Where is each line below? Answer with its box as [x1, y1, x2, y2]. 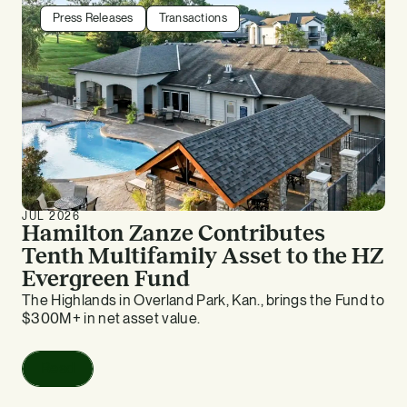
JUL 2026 [22, 210, 81, 223]
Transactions [158, 11, 227, 25]
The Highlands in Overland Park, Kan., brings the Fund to [22, 292, 384, 310]
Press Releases [53, 11, 134, 25]
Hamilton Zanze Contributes [22, 221, 325, 246]
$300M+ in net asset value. [22, 310, 201, 328]
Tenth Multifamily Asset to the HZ [22, 243, 383, 269]
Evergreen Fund [22, 266, 190, 292]
